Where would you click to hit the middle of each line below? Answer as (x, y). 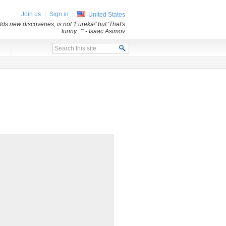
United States (107, 15)
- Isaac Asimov (105, 31)
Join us (31, 14)
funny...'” (73, 31)
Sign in (59, 14)
